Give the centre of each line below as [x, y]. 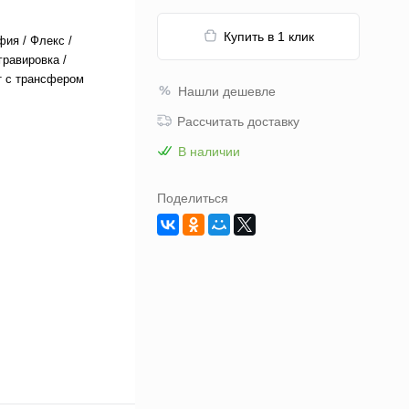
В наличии [209, 152]
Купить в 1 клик [269, 37]
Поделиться [193, 198]
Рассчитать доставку [238, 121]
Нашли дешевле [227, 91]
